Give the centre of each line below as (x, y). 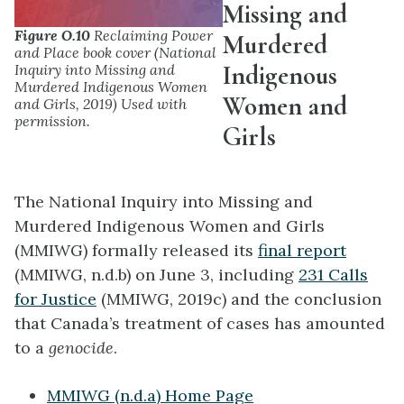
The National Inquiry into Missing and (164, 202)
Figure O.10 (52, 35)
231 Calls (333, 275)
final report (302, 251)
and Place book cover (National (115, 52)
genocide (81, 348)
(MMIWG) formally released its (136, 251)
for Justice (55, 299)
